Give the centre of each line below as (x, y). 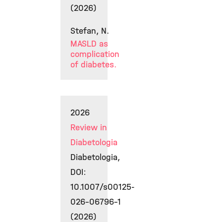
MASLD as (89, 44)
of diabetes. (93, 65)
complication (95, 54)
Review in (89, 128)
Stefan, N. (90, 31)
